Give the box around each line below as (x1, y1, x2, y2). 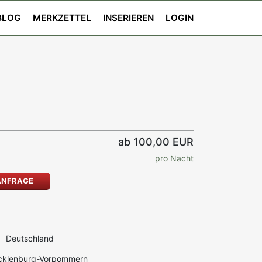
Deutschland (5, 233, 54, 243)
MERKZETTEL (33, 12, 91, 23)
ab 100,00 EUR (118, 136, 194, 148)
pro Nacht (155, 153, 194, 163)
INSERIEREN (103, 12, 154, 23)
